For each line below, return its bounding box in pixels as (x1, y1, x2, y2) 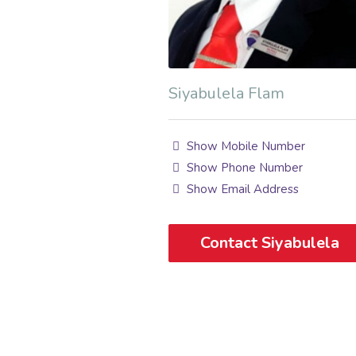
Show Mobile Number (184, 137, 306, 154)
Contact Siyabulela (200, 231, 340, 253)
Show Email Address (184, 180, 300, 197)
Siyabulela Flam (168, 82, 284, 104)
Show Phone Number (184, 159, 304, 176)
